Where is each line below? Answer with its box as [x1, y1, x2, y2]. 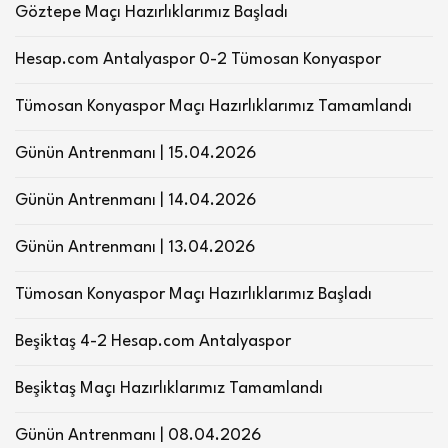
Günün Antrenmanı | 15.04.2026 [15, 144, 256, 162]
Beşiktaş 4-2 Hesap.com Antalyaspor [15, 332, 291, 350]
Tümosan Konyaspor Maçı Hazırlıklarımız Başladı [15, 285, 372, 303]
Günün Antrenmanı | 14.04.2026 [15, 191, 256, 209]
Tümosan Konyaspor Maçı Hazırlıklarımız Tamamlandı [15, 97, 412, 115]
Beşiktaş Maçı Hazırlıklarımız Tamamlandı [15, 379, 323, 397]
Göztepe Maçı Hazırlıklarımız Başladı [15, 3, 288, 21]
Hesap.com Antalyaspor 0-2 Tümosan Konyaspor [15, 50, 381, 68]
